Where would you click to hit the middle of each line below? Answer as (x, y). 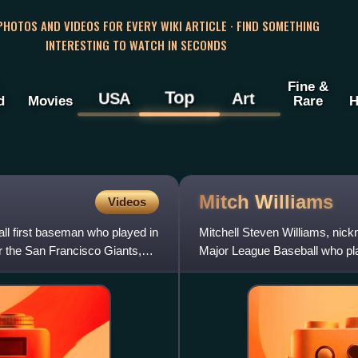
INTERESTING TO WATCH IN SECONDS (136, 44)
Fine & (308, 87)
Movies (50, 101)
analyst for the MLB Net (261, 269)
